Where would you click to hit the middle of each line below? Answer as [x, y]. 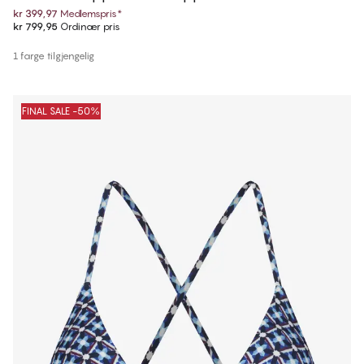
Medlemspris [89, 14]
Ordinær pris [89, 27]
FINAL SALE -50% [61, 111]
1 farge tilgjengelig [54, 56]
